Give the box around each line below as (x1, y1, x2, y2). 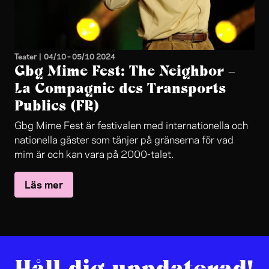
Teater (14, 50, 37, 62)
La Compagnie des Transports (14, 79, 226, 97)
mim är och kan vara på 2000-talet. (14, 150, 174, 160)
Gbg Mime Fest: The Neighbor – (14, 62, 235, 80)
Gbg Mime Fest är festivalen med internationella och (14, 121, 248, 131)
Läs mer (25, 177, 63, 192)
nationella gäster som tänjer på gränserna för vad (14, 136, 234, 146)
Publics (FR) (14, 97, 99, 115)
